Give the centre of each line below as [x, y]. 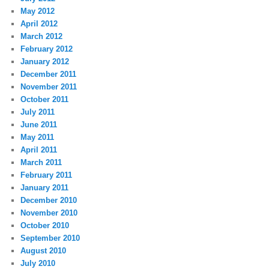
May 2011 [38, 138]
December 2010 [49, 201]
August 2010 [44, 251]
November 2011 [49, 87]
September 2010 [50, 238]
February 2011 [47, 175]
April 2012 [39, 24]
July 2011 [38, 112]
